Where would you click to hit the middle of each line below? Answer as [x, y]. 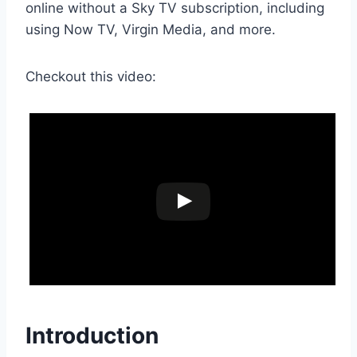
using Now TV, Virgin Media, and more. [151, 30]
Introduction [92, 336]
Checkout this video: [91, 77]
